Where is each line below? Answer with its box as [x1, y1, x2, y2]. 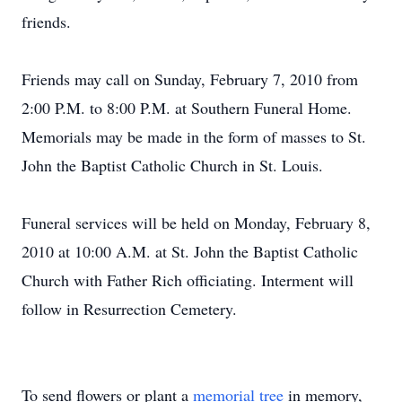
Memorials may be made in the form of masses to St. [22, 126, 366, 147]
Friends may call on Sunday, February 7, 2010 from [22, 68, 358, 90]
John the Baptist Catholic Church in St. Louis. [22, 154, 323, 176]
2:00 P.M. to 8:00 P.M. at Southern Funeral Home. [22, 97, 352, 118]
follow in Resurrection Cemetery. [22, 298, 237, 319]
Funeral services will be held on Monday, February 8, [22, 212, 371, 233]
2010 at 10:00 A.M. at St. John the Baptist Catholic [22, 240, 358, 262]
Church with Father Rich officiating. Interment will [22, 269, 354, 291]
